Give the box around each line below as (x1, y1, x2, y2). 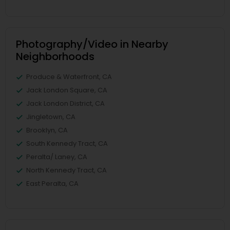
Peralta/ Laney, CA (26, 151, 87, 162)
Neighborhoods (16, 49, 94, 64)
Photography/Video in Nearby (16, 36, 168, 51)
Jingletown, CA (26, 111, 75, 122)
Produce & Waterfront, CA (26, 71, 112, 82)
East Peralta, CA (26, 178, 79, 188)
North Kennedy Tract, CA (26, 165, 107, 175)
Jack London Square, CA (26, 85, 107, 95)
